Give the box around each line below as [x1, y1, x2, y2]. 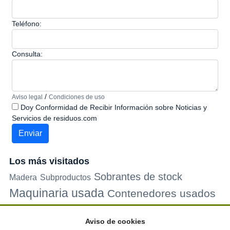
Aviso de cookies [85, 217, 145, 225]
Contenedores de [150, 205, 214, 214]
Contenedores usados [107, 187, 216, 199]
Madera [9, 172, 37, 182]
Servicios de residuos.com [12, 114, 97, 122]
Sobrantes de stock [94, 171, 182, 182]
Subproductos [40, 172, 91, 182]
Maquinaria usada [9, 186, 104, 200]
